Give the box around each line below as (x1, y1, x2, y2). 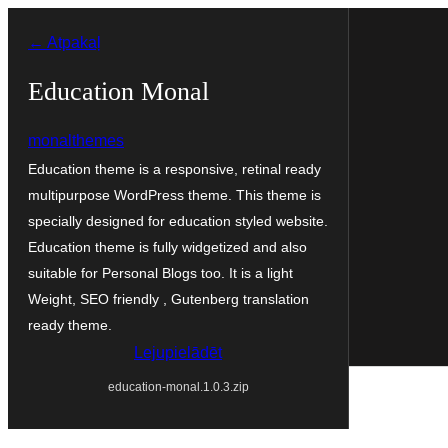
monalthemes (28, 131, 124, 149)
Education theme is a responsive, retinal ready (28, 160, 321, 177)
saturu (7, 73, 51, 90)
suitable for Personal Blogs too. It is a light (28, 264, 293, 281)
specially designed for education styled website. (28, 212, 328, 229)
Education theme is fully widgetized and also (28, 238, 307, 255)
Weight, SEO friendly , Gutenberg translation (28, 290, 309, 307)
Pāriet (7, 13, 49, 30)
